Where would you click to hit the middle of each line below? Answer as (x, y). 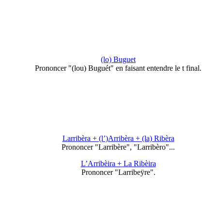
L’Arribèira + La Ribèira (118, 163)
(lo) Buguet (118, 59)
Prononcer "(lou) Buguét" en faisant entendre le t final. (118, 68)
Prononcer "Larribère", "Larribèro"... (118, 147)
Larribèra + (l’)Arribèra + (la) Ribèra (118, 138)
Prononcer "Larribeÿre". (118, 172)
